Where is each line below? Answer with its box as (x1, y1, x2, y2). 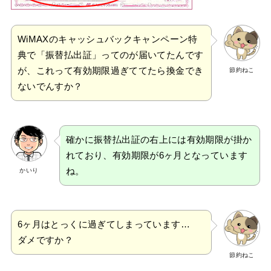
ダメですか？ (17, 235, 74, 246)
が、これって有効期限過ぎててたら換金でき (17, 66, 204, 76)
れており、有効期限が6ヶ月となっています (65, 151, 248, 161)
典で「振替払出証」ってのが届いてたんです (17, 50, 204, 60)
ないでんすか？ (17, 82, 83, 92)
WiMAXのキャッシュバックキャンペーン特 (17, 34, 198, 45)
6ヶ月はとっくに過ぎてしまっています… (17, 220, 190, 230)
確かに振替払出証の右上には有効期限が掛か (65, 135, 252, 145)
